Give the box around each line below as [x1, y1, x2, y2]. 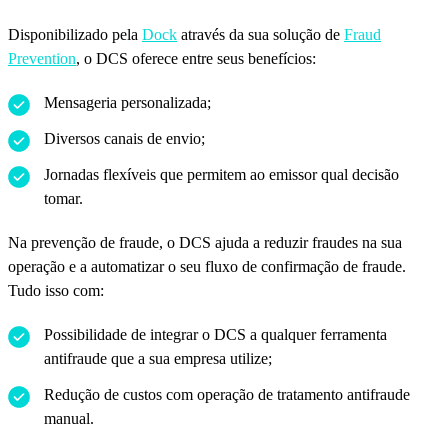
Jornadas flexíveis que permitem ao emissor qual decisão [44, 166, 399, 184]
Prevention [8, 50, 76, 68]
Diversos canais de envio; [44, 130, 205, 148]
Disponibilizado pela [8, 26, 142, 44]
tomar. [44, 190, 83, 208]
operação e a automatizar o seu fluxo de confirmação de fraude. [8, 258, 406, 276]
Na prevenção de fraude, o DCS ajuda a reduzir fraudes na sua [8, 234, 402, 252]
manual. [44, 410, 94, 428]
